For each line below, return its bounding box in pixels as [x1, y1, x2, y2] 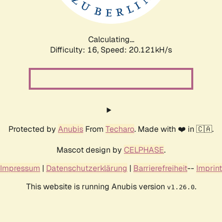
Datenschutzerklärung [46, 163, 127, 173]
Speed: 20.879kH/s [101, 44, 172, 55]
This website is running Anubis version [26, 181, 167, 192]
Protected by [8, 123, 58, 134]
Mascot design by [56, 144, 124, 155]
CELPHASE [124, 144, 164, 155]
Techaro [106, 123, 134, 134]
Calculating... [88, 34, 134, 45]
